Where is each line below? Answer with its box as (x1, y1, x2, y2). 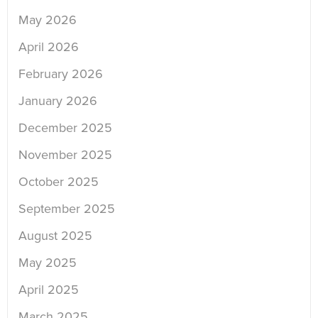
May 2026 (18, 12, 77, 28)
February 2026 (18, 66, 103, 82)
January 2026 (18, 93, 97, 109)
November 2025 (18, 147, 112, 163)
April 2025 (18, 282, 79, 298)
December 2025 (18, 120, 112, 136)
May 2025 (18, 255, 77, 271)
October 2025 (18, 174, 99, 190)
